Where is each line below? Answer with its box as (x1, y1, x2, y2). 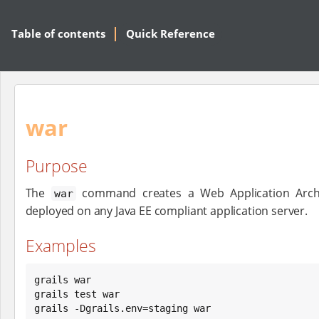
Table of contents (11, 26, 105, 41)
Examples (25, 234, 96, 257)
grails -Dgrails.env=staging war (33, 302, 211, 314)
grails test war (33, 288, 120, 300)
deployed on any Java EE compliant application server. (25, 202, 308, 219)
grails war (33, 273, 91, 286)
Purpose (25, 155, 88, 178)
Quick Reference (126, 26, 215, 41)
